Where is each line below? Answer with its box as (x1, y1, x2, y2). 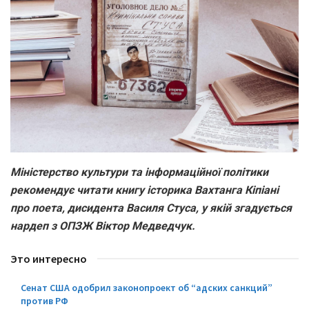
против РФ (21, 295, 68, 308)
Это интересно (10, 252, 87, 266)
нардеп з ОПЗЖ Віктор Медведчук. (10, 219, 195, 233)
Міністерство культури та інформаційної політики (10, 166, 268, 179)
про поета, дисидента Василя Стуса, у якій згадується (10, 201, 292, 215)
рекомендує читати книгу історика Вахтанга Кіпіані (10, 183, 279, 197)
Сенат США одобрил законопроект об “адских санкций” (21, 281, 272, 295)
